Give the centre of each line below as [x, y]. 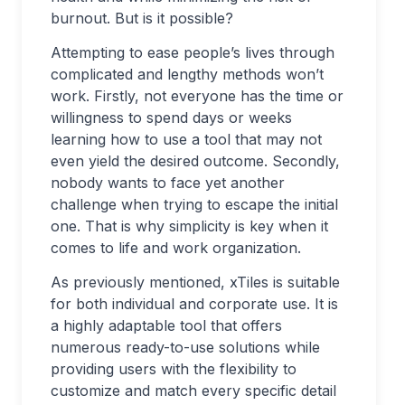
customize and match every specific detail [193, 391]
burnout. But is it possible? [142, 18]
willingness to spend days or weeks [171, 118]
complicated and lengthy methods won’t [187, 74]
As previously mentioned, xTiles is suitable [195, 282]
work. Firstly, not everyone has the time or [197, 96]
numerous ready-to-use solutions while [185, 347]
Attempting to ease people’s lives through [193, 52]
